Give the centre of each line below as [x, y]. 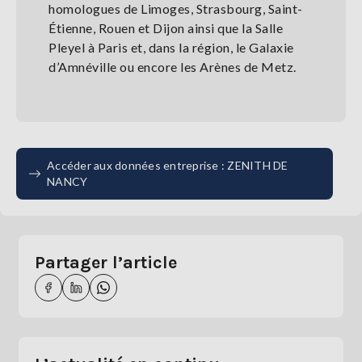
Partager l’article [106, 263]
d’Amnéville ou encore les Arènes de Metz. [174, 67]
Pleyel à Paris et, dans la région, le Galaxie [171, 47]
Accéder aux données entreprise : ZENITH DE [168, 165]
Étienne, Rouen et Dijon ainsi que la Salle [166, 28]
